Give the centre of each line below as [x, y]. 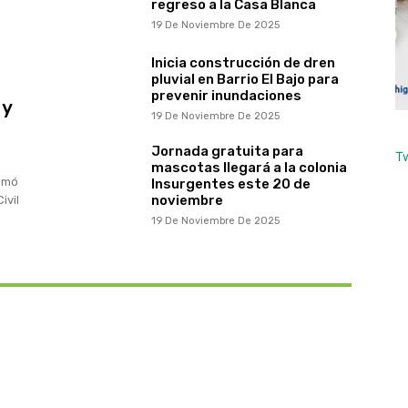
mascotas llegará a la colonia [249, 167]
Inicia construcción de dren [243, 62]
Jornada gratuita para [227, 151]
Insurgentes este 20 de [230, 184]
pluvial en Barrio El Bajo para [245, 79]
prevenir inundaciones [226, 95]
